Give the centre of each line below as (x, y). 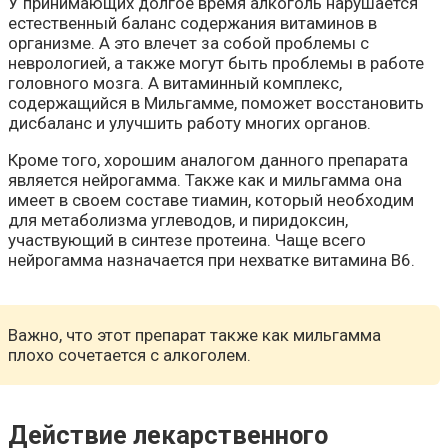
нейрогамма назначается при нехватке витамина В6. (211, 260)
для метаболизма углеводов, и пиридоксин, (178, 220)
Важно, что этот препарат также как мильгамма (194, 335)
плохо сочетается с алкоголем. (129, 355)
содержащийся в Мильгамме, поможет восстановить (216, 103)
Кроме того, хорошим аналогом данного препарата (208, 160)
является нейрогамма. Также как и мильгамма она (205, 180)
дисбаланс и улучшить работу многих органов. (189, 123)
